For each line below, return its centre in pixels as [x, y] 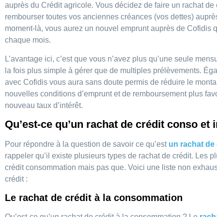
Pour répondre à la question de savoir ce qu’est [87, 144]
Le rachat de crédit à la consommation [94, 198]
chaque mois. [28, 40]
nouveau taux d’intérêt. [44, 105]
